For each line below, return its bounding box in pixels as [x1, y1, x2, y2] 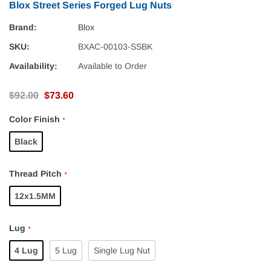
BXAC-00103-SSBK [78, 42, 152, 52]
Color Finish [9, 114, 62, 125]
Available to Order [78, 61, 147, 71]
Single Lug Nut [94, 246, 150, 256]
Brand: [9, 22, 37, 33]
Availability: [9, 61, 57, 71]
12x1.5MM [15, 191, 56, 201]
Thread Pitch [9, 169, 64, 179]
